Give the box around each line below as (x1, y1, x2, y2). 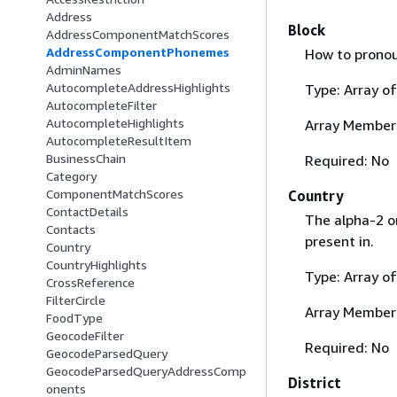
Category (46, 168, 97, 184)
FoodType (46, 310, 103, 326)
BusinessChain (46, 151, 126, 167)
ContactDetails (46, 204, 128, 220)
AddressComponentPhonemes (46, 44, 230, 60)
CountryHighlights (46, 257, 147, 273)
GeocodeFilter (46, 328, 124, 344)
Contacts (46, 222, 96, 237)
